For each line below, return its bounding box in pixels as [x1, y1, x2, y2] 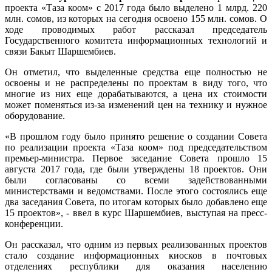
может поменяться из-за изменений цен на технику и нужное [5, 99, 267, 110]
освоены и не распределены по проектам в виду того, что [5, 77, 267, 88]
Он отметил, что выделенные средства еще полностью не [5, 66, 267, 77]
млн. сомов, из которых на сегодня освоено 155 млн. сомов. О [5, 13, 267, 24]
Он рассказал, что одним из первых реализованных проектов [5, 239, 267, 250]
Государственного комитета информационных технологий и [5, 35, 267, 46]
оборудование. [5, 110, 65, 121]
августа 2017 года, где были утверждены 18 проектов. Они [5, 163, 267, 174]
